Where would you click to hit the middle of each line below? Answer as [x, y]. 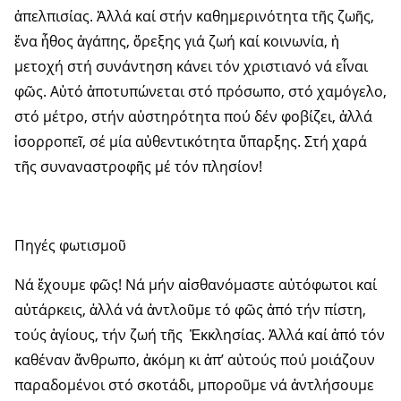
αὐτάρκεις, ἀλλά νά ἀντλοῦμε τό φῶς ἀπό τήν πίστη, [190, 310]
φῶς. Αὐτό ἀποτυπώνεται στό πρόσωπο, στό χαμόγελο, [200, 92]
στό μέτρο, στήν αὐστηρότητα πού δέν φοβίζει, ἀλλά [193, 117]
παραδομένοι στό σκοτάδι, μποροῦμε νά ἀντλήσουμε [194, 385]
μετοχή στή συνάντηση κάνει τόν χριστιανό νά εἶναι [191, 67]
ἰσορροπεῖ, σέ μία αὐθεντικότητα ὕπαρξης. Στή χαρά [191, 142]
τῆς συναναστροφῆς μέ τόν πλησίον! [138, 167]
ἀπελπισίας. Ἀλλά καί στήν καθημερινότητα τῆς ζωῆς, [194, 17]
